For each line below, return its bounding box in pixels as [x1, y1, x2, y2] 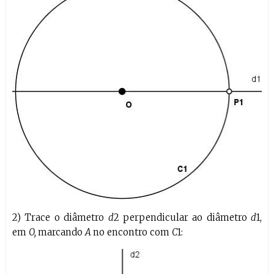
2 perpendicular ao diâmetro [113, 212, 251, 223]
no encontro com [92, 226, 172, 238]
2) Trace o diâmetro [12, 212, 108, 223]
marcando [37, 226, 85, 238]
